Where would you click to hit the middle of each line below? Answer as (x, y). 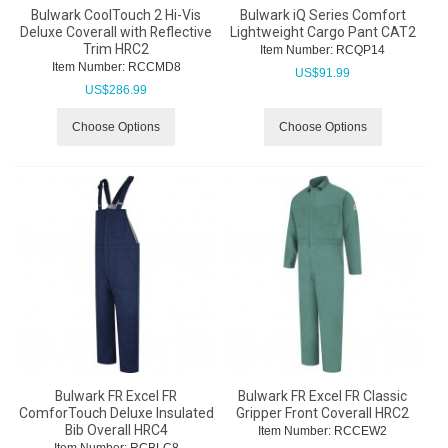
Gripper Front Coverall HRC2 (322, 413)
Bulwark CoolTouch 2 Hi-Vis (116, 15)
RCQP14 (359, 50)
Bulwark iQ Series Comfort (322, 15)
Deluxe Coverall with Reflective (116, 32)
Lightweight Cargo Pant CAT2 (322, 32)
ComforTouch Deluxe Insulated (116, 413)
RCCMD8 (152, 67)
